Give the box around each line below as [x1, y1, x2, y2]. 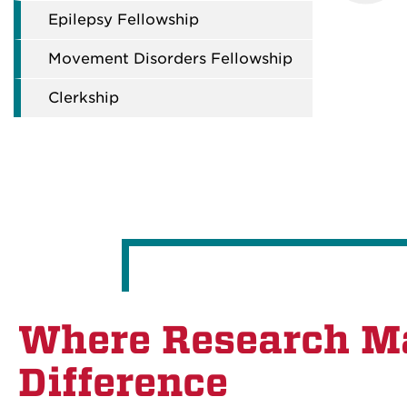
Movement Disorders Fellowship [48, 50, 293, 67]
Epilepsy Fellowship [48, 11, 199, 28]
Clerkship [48, 89, 119, 106]
